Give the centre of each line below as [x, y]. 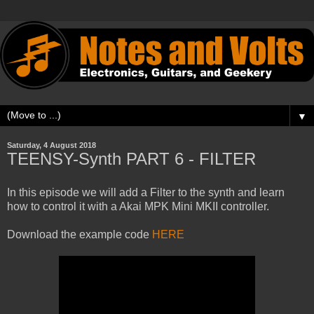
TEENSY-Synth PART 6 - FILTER [131, 158]
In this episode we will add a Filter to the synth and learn [146, 192]
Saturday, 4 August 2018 [52, 145]
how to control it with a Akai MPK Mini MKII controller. [138, 206]
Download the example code [80, 234]
